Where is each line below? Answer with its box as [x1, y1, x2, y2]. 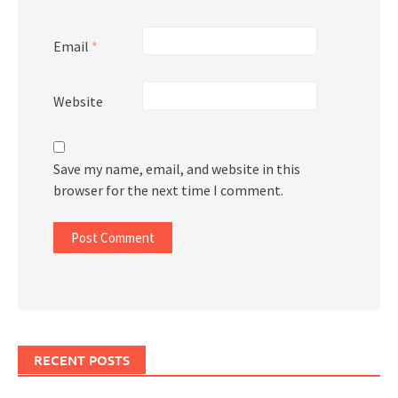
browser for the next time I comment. [53, 180, 283, 199]
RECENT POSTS [34, 350, 130, 369]
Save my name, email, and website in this [53, 159, 300, 178]
